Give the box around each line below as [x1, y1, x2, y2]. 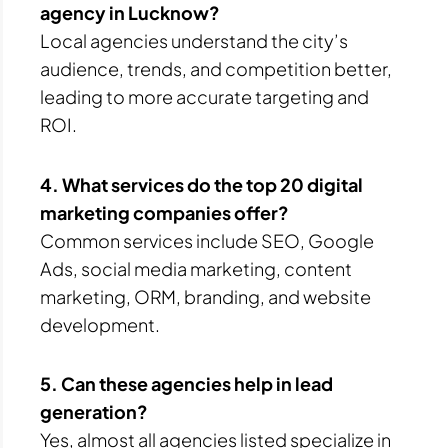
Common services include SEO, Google [40, 228, 374, 252]
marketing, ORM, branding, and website [40, 284, 371, 308]
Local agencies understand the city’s [40, 29, 348, 53]
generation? [40, 400, 148, 424]
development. [40, 312, 160, 336]
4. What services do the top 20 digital [40, 172, 363, 196]
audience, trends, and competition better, [40, 57, 392, 81]
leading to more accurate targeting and [40, 85, 369, 109]
